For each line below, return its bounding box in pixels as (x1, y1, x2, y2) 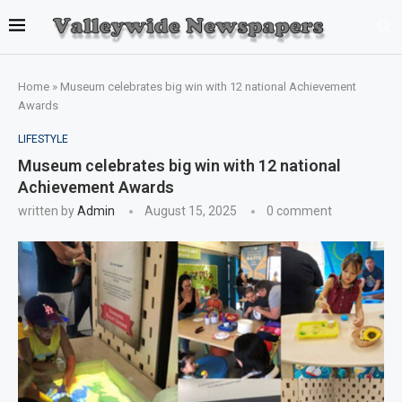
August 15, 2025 (144, 203, 237, 218)
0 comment (267, 203, 332, 218)
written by (18, 203, 77, 218)
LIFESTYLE (18, 132, 68, 145)
